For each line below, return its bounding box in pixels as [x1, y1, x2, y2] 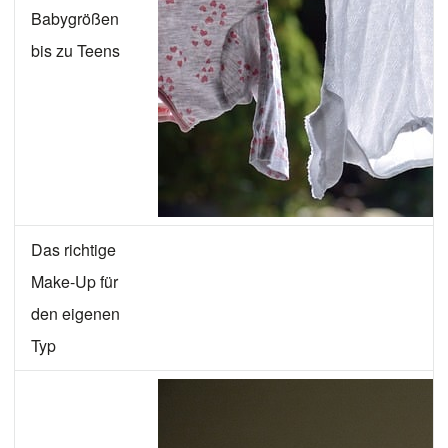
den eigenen [31, 302, 120, 326]
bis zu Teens [31, 39, 120, 63]
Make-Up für [31, 270, 118, 294]
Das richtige [31, 238, 116, 262]
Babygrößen [31, 7, 119, 31]
